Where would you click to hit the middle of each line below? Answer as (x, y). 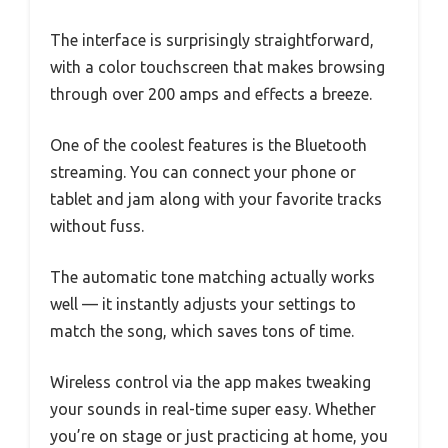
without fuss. (97, 225)
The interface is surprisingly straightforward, (212, 39)
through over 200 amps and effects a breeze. (211, 93)
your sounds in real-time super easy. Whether (213, 408)
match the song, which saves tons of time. (202, 330)
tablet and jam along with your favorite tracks (216, 198)
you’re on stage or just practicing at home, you (219, 435)
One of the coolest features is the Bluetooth (208, 144)
